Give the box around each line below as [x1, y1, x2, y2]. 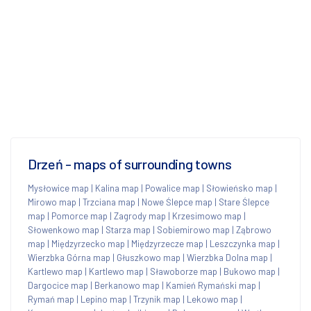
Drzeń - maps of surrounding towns [28, 155, 232, 172]
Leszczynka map [210, 237, 276, 249]
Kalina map [95, 182, 139, 194]
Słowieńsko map [206, 182, 273, 194]
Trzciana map [83, 196, 135, 208]
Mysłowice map [28, 182, 89, 194]
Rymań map [28, 293, 74, 305]
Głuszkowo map [117, 251, 180, 263]
